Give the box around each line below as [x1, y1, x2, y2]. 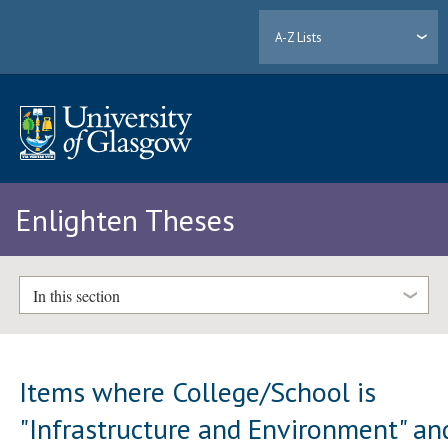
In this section [32, 284, 120, 306]
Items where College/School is [19, 372, 377, 410]
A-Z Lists [275, 28, 323, 46]
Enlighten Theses [15, 200, 235, 240]
